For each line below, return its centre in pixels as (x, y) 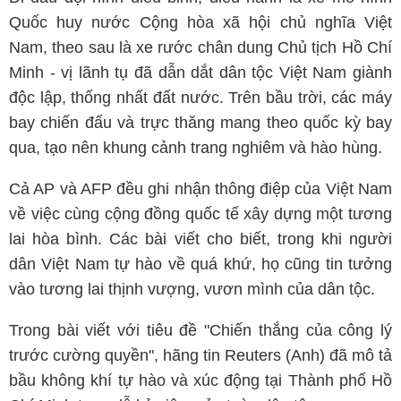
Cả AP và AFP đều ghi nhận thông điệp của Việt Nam (200, 189)
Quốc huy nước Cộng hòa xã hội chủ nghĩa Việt (200, 22)
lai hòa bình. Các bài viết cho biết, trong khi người (200, 239)
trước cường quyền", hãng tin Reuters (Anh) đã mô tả (200, 355)
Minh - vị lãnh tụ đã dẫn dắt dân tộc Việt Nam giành (200, 73)
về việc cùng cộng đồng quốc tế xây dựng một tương (200, 214)
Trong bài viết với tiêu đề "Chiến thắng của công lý (200, 330)
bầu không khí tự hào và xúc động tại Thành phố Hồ (200, 380)
